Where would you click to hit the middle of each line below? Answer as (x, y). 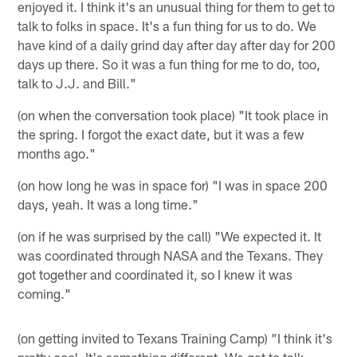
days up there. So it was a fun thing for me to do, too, (169, 63)
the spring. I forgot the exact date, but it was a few (161, 133)
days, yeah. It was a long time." (108, 204)
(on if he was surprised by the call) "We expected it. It (170, 235)
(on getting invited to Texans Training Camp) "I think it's (175, 337)
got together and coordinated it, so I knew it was (155, 274)
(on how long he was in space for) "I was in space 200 (173, 184)
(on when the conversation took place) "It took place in (173, 114)
